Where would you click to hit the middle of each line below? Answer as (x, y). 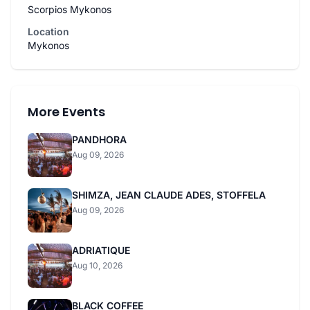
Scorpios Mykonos (70, 10)
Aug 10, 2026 (97, 266)
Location (48, 32)
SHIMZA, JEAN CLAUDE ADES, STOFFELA (169, 195)
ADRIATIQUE (101, 250)
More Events (66, 112)
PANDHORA (99, 140)
